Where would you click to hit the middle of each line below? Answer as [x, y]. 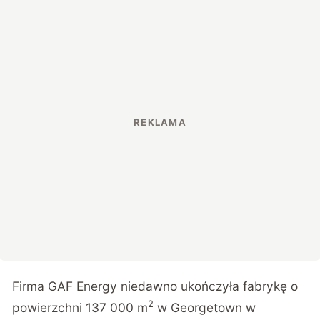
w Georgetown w [205, 307]
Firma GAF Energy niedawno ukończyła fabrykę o [155, 286]
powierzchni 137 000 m [80, 307]
